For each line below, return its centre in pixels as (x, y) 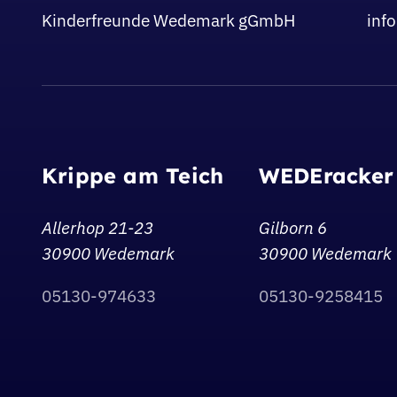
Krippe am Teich (132, 176)
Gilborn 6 (292, 228)
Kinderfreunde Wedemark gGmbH (168, 20)
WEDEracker (326, 176)
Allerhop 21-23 (97, 228)
